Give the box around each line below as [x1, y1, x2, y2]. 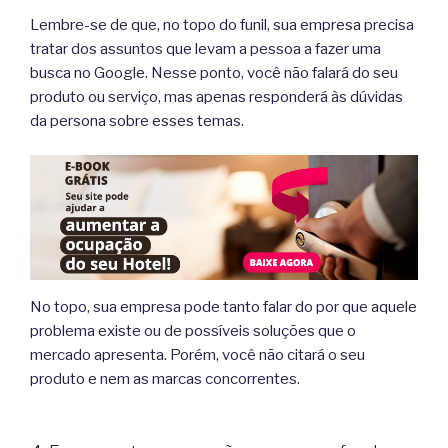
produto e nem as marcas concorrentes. [30, 369, 300, 388]
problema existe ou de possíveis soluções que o [30, 321, 356, 340]
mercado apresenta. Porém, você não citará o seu [30, 345, 365, 364]
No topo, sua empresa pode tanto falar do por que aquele [30, 297, 417, 316]
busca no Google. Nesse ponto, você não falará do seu [30, 63, 398, 82]
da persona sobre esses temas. [30, 111, 244, 130]
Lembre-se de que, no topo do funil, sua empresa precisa [30, 15, 414, 34]
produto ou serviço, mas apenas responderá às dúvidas [30, 87, 403, 106]
